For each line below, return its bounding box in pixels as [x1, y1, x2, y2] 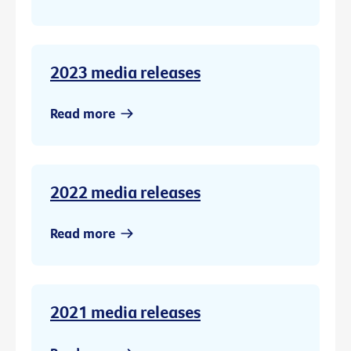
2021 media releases [50, 301, 201, 324]
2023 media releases [50, 61, 201, 84]
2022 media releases [50, 181, 201, 204]
